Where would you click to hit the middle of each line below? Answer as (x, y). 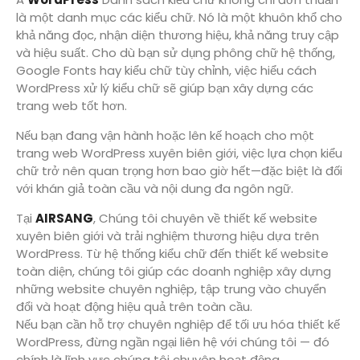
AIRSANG (64, 218)
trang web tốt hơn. (72, 106)
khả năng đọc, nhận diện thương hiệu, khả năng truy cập (178, 35)
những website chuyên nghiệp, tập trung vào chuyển (171, 289)
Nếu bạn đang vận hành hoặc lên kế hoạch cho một (165, 135)
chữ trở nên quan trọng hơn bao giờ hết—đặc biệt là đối (179, 171)
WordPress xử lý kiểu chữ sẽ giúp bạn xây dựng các (165, 88)
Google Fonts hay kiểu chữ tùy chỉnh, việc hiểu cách (166, 70)
